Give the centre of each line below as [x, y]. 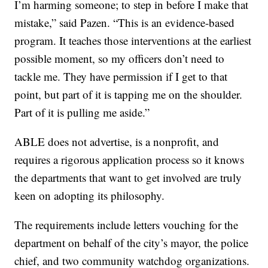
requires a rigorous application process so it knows [130, 159]
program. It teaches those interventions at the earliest [133, 40]
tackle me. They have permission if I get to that [121, 76]
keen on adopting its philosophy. [90, 195]
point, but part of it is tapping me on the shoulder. [129, 94]
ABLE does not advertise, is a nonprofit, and [117, 141]
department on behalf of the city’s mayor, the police [132, 242]
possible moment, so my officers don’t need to [120, 58]
